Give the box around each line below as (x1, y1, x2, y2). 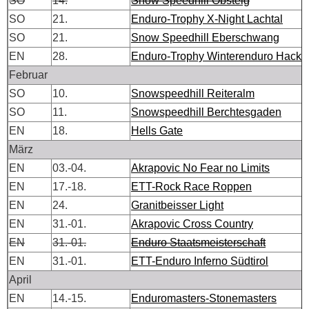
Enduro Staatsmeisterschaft (131, 236, 266, 248)
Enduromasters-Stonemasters (131, 292, 277, 304)
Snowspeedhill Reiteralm (131, 87, 255, 99)
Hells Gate (131, 124, 183, 137)
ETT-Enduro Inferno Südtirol (131, 255, 268, 267)
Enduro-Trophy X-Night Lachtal (131, 12, 283, 25)
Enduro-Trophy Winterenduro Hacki (131, 50, 304, 62)
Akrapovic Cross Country (131, 217, 253, 230)
